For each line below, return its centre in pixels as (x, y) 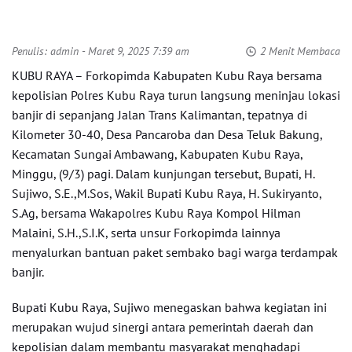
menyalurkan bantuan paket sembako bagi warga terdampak (175, 252)
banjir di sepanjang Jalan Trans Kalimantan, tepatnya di (159, 115)
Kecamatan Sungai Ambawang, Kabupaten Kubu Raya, (157, 154)
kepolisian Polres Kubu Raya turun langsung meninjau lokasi (176, 95)
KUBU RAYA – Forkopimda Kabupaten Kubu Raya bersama (167, 75)
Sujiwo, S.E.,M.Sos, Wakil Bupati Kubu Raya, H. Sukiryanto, (167, 193)
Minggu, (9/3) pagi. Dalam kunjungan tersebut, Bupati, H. (163, 174)
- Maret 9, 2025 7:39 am (134, 51)
